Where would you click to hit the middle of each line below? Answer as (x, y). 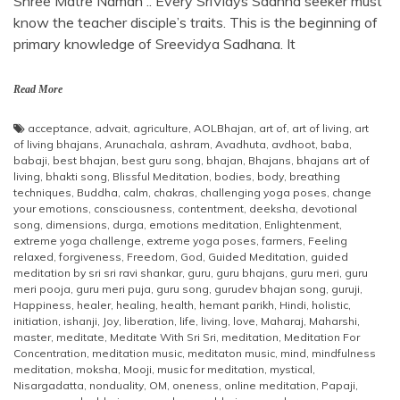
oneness (196, 385)
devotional (329, 208)
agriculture (161, 128)
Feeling (328, 240)
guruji (346, 288)
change (352, 192)
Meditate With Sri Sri (163, 337)
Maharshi (333, 321)
